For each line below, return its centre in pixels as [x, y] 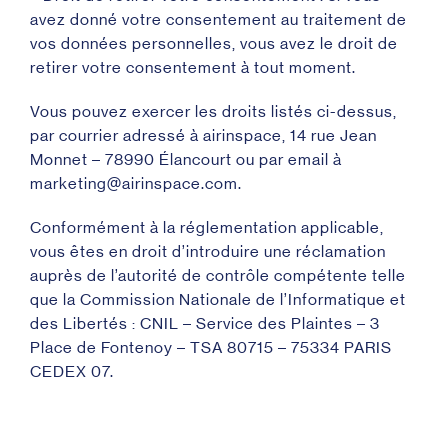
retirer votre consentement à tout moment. [193, 67]
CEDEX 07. [72, 371]
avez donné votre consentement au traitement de [218, 19]
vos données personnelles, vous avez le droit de [214, 43]
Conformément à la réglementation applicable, [207, 227]
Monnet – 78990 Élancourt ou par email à [186, 159]
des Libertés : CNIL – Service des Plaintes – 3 [205, 323]
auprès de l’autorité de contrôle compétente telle [218, 275]
